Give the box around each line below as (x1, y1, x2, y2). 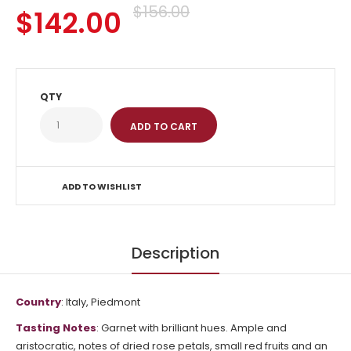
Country (16, 295, 61, 309)
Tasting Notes (16, 320, 96, 335)
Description (132, 242, 219, 264)
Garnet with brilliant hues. (101, 320, 230, 335)
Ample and (230, 320, 287, 335)
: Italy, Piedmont (61, 295, 140, 309)
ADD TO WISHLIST (62, 180, 142, 193)
